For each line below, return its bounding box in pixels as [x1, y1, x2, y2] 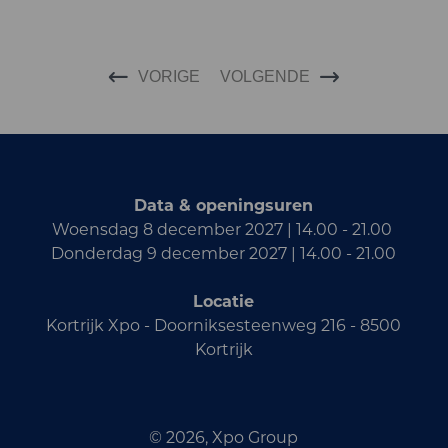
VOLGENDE [220, 67, 310, 85]
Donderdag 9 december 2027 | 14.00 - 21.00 [51, 243, 397, 263]
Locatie [193, 291, 255, 311]
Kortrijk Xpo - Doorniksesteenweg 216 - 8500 [46, 315, 402, 335]
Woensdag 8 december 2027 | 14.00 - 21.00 [51, 219, 396, 239]
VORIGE [138, 67, 200, 85]
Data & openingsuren [134, 195, 314, 215]
